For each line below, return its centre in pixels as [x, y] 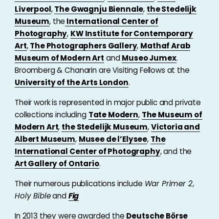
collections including [52, 115]
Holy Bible [33, 196]
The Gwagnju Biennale [99, 9]
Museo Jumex [149, 58]
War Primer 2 [168, 184]
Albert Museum [45, 139]
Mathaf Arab [165, 46]
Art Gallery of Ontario [57, 164]
